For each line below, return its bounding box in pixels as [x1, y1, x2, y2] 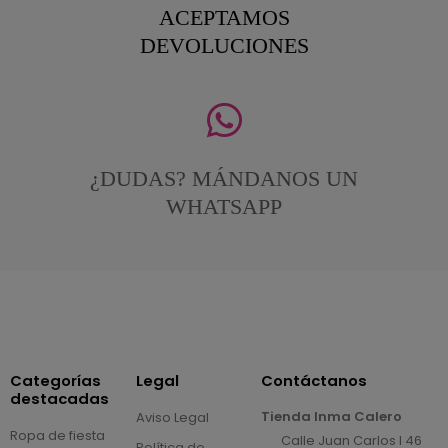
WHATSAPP [166, 193, 282, 219]
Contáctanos [261, 369, 368, 391]
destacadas [9, 387, 109, 409]
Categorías [9, 369, 101, 391]
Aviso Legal [135, 407, 209, 427]
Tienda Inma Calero [261, 406, 403, 426]
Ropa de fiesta [9, 425, 105, 445]
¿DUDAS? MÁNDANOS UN [90, 165, 358, 191]
